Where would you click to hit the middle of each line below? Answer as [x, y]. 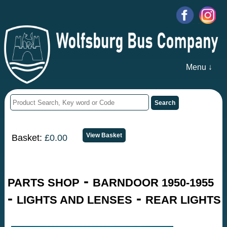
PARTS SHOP [44, 183]
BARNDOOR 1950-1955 [154, 183]
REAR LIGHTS [183, 200]
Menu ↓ [199, 67]
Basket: [28, 138]
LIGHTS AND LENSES [75, 200]
